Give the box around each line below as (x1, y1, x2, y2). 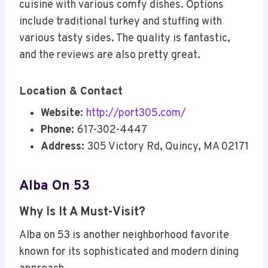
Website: (41, 106, 86, 121)
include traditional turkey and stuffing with (19, 14, 222, 29)
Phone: (41, 123, 77, 138)
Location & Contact (19, 84, 123, 99)
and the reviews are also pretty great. (19, 48, 200, 62)
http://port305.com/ (86, 106, 186, 121)
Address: (41, 140, 87, 154)
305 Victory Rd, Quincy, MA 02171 (87, 140, 249, 154)
